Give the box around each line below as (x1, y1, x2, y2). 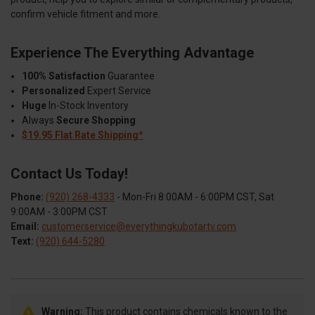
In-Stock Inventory (46, 100, 129, 112)
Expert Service (85, 85, 152, 97)
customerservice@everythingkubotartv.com (41, 221, 236, 233)
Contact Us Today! (11, 165, 128, 183)
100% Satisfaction (22, 70, 106, 82)
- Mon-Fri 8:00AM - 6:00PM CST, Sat (115, 191, 274, 203)
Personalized (22, 85, 86, 97)
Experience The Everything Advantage (11, 44, 254, 62)
